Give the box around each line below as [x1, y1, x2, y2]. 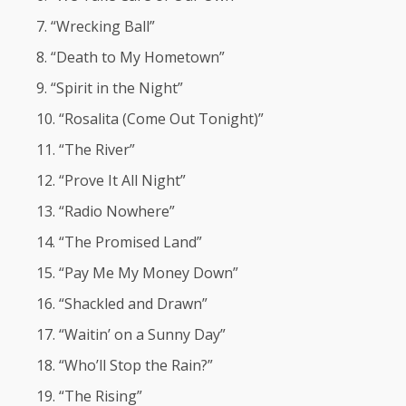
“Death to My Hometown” [51, 46, 225, 67]
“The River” [59, 139, 135, 159]
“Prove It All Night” [59, 169, 186, 190]
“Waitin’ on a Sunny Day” [59, 324, 226, 344]
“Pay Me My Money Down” [59, 262, 238, 283]
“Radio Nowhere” [59, 200, 175, 221]
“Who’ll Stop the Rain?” [59, 354, 213, 375]
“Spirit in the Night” [51, 77, 183, 98]
